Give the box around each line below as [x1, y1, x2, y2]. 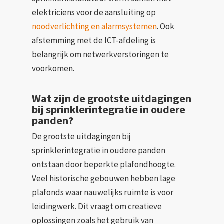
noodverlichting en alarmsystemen [32, 20, 157, 32]
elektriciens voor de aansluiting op [32, 6, 156, 18]
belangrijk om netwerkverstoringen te [32, 48, 169, 60]
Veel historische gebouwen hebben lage [32, 173, 175, 184]
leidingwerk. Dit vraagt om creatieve [32, 201, 162, 212]
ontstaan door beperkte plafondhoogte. [32, 159, 176, 170]
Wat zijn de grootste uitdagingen [32, 91, 191, 105]
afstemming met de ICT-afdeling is [32, 34, 156, 46]
